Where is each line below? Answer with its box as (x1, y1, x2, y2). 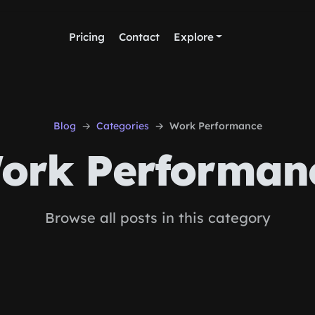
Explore (173, 30, 214, 44)
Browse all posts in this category (44, 209, 271, 226)
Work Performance (169, 120, 262, 132)
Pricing (68, 30, 105, 44)
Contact (118, 30, 160, 44)
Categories (96, 120, 149, 132)
